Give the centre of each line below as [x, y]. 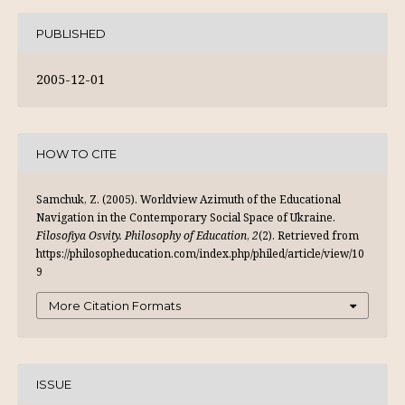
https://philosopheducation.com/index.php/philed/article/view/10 [200, 254]
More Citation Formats [115, 306]
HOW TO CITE [76, 153]
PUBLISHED [71, 33]
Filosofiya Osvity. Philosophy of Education [141, 235]
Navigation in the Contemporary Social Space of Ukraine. [186, 217]
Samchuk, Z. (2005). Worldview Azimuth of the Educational [188, 199]
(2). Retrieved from [309, 235]
